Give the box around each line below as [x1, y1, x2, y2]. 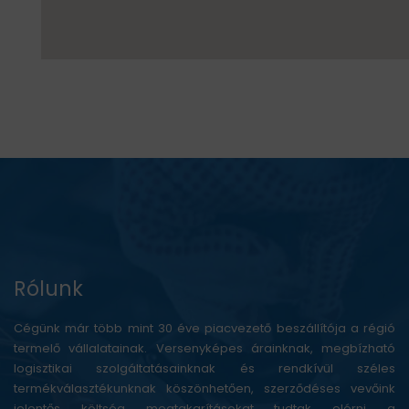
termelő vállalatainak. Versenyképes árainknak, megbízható [14, 340, 395, 358]
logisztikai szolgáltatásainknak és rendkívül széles [14, 360, 395, 378]
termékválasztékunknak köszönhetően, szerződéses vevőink [14, 380, 395, 398]
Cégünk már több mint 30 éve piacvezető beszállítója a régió [14, 320, 395, 338]
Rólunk [14, 274, 83, 304]
